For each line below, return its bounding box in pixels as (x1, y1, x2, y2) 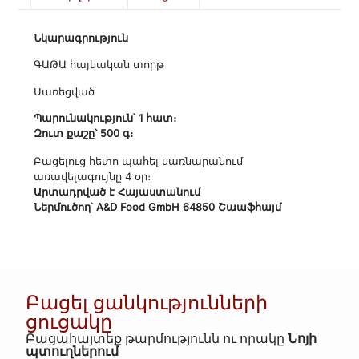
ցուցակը (26, 310, 113, 334)
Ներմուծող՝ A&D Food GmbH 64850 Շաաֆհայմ (34, 201, 282, 214)
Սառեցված (34, 85, 95, 98)
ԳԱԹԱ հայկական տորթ (34, 58, 165, 71)
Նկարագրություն (34, 32, 129, 45)
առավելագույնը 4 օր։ (34, 171, 151, 184)
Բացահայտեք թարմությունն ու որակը (26, 330, 288, 347)
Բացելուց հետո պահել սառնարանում (34, 155, 244, 168)
